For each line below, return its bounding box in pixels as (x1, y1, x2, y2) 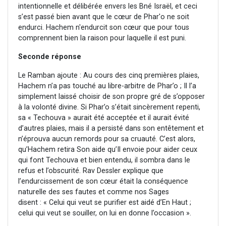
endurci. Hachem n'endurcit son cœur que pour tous (18, 23, 189, 32)
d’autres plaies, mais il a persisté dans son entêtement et (18, 124, 204, 133)
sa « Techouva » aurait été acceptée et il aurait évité (18, 114, 189, 123)
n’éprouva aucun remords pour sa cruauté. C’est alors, (18, 135, 195, 144)
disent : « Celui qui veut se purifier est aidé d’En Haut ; (18, 198, 191, 207)
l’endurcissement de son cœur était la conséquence (18, 177, 188, 186)
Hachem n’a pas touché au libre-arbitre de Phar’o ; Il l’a (18, 82, 196, 91)
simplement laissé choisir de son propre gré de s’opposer (18, 92, 205, 101)
